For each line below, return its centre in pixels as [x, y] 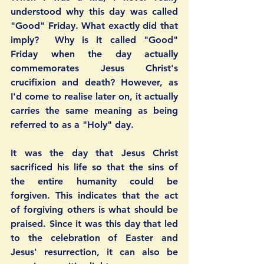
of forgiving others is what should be [94, 210]
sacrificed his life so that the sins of [94, 167]
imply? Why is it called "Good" [94, 40]
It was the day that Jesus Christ [94, 153]
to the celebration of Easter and [94, 238]
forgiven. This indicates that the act [94, 196]
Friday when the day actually [94, 54]
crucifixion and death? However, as [94, 82]
